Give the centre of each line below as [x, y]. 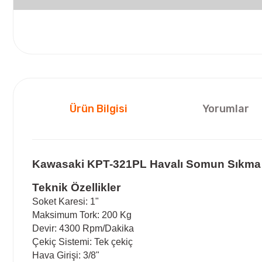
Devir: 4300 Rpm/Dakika [83, 228]
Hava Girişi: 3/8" [66, 255]
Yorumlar [226, 108]
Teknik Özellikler [76, 187]
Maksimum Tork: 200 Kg [82, 215]
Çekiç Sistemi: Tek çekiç [82, 242]
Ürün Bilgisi [99, 108]
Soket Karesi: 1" [65, 201]
